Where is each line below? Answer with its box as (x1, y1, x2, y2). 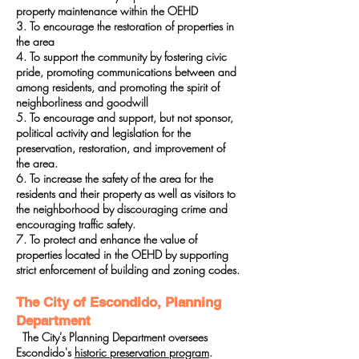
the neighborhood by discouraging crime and (16, 201, 228, 216)
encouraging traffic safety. (16, 216, 135, 232)
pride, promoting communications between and (16, 64, 236, 79)
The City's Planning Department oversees (16, 329, 208, 345)
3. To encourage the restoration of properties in (16, 18, 234, 34)
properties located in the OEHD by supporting (16, 247, 228, 262)
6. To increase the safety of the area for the (16, 171, 213, 186)
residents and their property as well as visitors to (16, 186, 236, 201)
